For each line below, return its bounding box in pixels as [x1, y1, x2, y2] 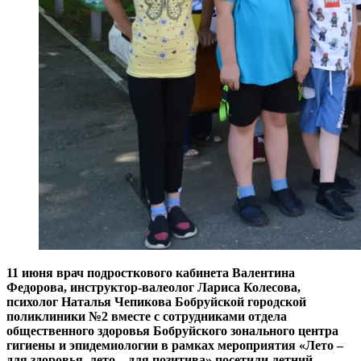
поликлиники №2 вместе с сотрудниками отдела [6, 309, 287, 324]
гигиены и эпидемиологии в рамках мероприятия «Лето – [6, 338, 343, 353]
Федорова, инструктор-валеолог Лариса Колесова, [6, 280, 301, 295]
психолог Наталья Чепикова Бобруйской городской [6, 295, 306, 309]
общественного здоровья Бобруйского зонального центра [6, 324, 338, 338]
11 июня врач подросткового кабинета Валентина [6, 266, 295, 280]
